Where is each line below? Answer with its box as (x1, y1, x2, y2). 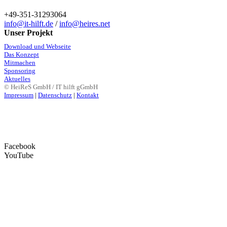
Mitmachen (4, 59, 35, 67)
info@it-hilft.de (4, 19, 53, 28)
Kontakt (77, 91, 99, 99)
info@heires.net (59, 19, 110, 28)
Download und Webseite (4, 43, 71, 51)
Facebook (4, 142, 35, 151)
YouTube (4, 151, 33, 160)
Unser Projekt (4, 28, 53, 37)
